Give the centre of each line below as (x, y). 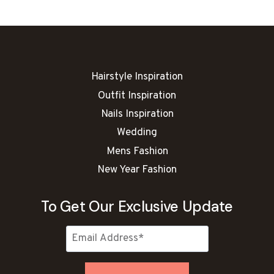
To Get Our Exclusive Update (137, 206)
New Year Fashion (137, 170)
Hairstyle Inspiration (137, 77)
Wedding (137, 133)
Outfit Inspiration (137, 96)
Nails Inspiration (137, 115)
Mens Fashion (137, 151)
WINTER (97, 37)
